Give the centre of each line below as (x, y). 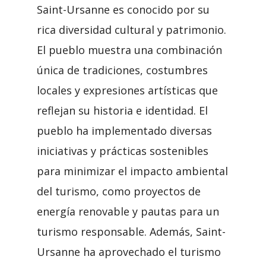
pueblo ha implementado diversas (124, 131)
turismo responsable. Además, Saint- (131, 232)
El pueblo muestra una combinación (129, 50)
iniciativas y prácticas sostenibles (123, 151)
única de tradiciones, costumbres (122, 70)
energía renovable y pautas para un (128, 211)
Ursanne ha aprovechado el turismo (129, 252)
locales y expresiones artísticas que (127, 90)
